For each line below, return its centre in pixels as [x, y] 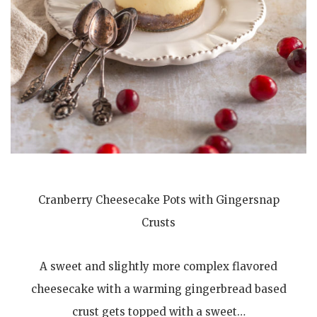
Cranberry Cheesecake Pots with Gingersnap [158, 200]
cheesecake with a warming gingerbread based [158, 289]
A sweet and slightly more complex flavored [158, 266]
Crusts [158, 222]
